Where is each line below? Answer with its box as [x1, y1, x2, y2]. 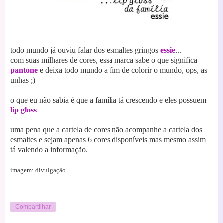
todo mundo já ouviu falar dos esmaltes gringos [10, 45, 160, 54]
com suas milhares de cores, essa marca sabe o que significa [10, 55, 197, 64]
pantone [10, 65, 38, 74]
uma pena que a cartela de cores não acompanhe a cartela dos [10, 125, 202, 134]
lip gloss [10, 105, 37, 114]
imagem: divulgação [10, 166, 66, 174]
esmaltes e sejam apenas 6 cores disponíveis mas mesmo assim [10, 135, 206, 144]
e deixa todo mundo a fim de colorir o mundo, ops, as [38, 65, 207, 74]
